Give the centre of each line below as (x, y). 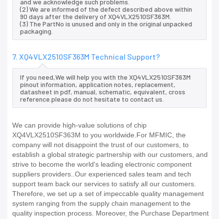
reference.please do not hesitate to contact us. (92, 99)
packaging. (36, 31)
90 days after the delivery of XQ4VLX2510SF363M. (96, 17)
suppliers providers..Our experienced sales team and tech (102, 174)
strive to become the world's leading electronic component (102, 164)
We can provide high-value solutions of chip (79, 125)
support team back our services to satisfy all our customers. (104, 184)
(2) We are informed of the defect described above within (106, 9)
